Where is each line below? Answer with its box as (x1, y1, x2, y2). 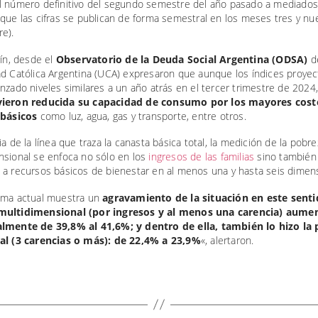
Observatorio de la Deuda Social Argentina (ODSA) (53, 52, 308, 66)
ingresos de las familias (148, 150, 255, 164)
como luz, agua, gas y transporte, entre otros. (37, 109, 246, 123)
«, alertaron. (200, 233, 254, 247)
